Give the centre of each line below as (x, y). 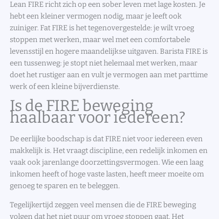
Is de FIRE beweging (82, 105)
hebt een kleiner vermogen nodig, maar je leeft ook (96, 16)
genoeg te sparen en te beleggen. (65, 186)
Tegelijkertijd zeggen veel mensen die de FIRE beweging (103, 205)
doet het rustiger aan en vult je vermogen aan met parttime (109, 75)
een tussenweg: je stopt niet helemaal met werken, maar (104, 63)
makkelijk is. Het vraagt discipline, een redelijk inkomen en (109, 150)
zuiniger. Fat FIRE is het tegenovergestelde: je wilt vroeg (102, 28)
